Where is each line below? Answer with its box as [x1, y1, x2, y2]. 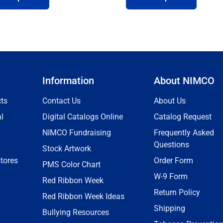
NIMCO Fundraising [42, 128, 111, 137]
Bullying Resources [42, 208, 109, 217]
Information [42, 75, 94, 87]
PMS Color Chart [42, 160, 101, 169]
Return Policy [154, 188, 200, 197]
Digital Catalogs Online [42, 112, 123, 121]
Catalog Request [154, 112, 212, 121]
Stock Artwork [42, 144, 91, 153]
